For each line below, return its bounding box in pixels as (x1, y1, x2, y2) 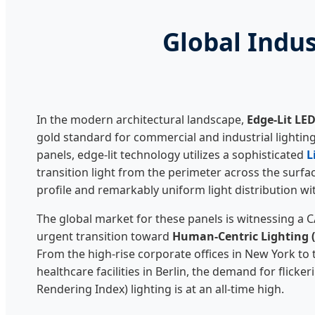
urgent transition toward (37, 228, 172, 244)
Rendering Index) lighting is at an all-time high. (37, 281, 284, 297)
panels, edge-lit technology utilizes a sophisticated (37, 146, 307, 162)
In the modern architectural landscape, (37, 111, 247, 127)
